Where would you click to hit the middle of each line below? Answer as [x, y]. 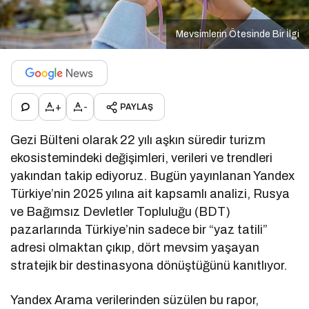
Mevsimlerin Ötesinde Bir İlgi [238, 34]
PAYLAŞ [137, 107]
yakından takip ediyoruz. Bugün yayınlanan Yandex [153, 176]
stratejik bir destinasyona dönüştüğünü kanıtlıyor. [149, 266]
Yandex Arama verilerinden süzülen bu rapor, [135, 300]
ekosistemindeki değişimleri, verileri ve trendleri [142, 158]
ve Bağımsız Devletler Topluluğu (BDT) [121, 212]
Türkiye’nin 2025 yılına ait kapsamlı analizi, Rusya [150, 194]
